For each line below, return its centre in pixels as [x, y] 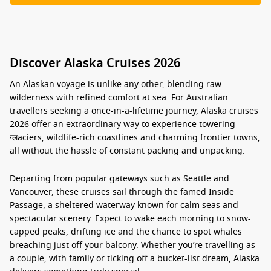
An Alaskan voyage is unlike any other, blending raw [116, 84]
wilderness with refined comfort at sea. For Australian [119, 98]
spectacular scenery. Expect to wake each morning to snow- [130, 219]
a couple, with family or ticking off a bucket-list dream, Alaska [135, 259]
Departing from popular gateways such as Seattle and [119, 179]
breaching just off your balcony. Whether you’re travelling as [132, 245]
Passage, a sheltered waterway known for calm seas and [124, 205]
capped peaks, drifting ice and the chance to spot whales [126, 232]
